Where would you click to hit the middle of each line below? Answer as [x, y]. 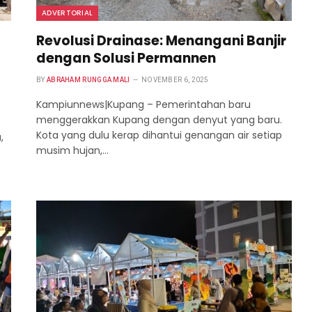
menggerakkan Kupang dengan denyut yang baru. [159, 120]
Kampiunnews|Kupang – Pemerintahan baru [143, 105]
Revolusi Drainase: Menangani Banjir [161, 41]
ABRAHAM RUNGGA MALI [88, 80]
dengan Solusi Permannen [126, 58]
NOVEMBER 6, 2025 [175, 80]
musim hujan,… [72, 151]
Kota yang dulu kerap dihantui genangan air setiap [159, 135]
